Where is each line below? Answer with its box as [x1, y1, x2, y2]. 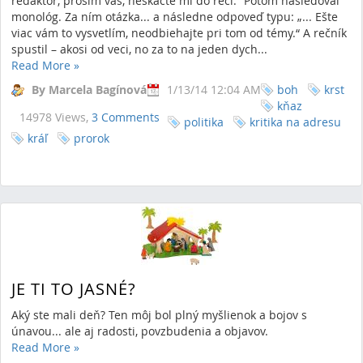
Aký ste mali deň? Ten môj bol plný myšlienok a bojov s [11, 306, 307, 322]
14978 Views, [19, 109, 92, 125]
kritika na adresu [250, 114, 341, 130]
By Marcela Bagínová [32, 82, 147, 97]
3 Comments [92, 109, 160, 125]
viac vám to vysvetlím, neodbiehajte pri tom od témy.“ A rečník [11, 25, 347, 41]
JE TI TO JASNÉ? [11, 278, 136, 300]
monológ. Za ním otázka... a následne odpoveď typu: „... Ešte [11, 9, 338, 24]
